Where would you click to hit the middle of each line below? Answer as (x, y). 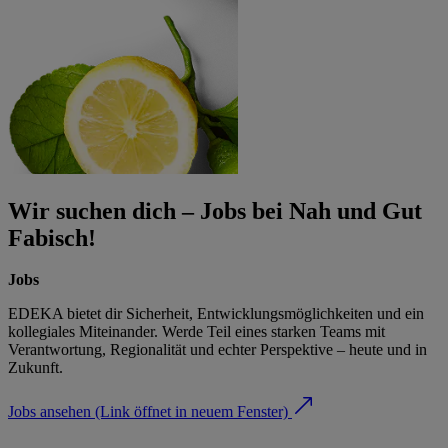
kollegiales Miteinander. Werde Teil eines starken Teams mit (196, 332)
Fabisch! (52, 237)
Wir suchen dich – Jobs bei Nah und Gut (215, 210)
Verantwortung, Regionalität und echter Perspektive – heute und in (217, 350)
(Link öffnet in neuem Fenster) (191, 412)
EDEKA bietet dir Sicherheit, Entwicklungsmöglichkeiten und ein (216, 314)
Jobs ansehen (49, 412)
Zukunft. (35, 368)
